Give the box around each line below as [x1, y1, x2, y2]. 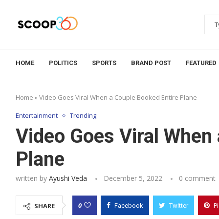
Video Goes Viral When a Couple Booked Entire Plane [39, 93, 197, 102]
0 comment [179, 174, 216, 183]
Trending [70, 111, 96, 120]
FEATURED [186, 59, 217, 66]
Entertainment [16, 111, 58, 120]
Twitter [169, 202, 188, 209]
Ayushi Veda [49, 174, 87, 183]
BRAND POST [131, 59, 171, 66]
